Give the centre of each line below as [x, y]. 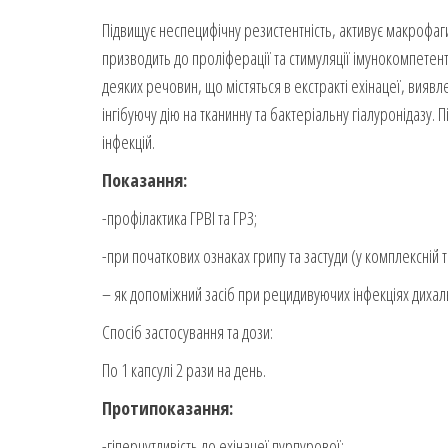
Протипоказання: [167, 408]
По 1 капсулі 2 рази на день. [184, 370]
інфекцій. [128, 142]
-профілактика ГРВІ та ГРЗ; [179, 218]
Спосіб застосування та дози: [187, 332]
